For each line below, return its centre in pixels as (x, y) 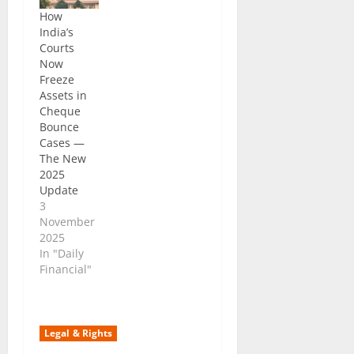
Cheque (60, 111)
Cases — (62, 142)
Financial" (66, 269)
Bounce (59, 126)
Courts (57, 47)
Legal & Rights (79, 333)
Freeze (57, 79)
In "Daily (62, 253)
